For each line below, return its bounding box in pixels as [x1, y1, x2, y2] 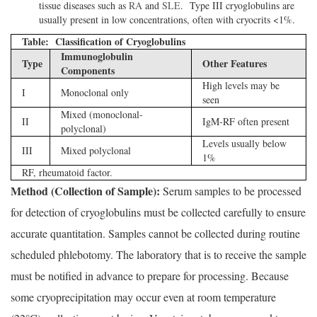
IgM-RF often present [202, 115, 289, 129]
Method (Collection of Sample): [11, 183, 160, 200]
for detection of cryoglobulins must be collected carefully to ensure [11, 204, 306, 220]
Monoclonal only [61, 86, 129, 100]
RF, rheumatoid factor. [22, 166, 113, 180]
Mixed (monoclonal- [61, 108, 143, 122]
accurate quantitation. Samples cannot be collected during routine [11, 226, 300, 241]
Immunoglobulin [61, 49, 133, 64]
